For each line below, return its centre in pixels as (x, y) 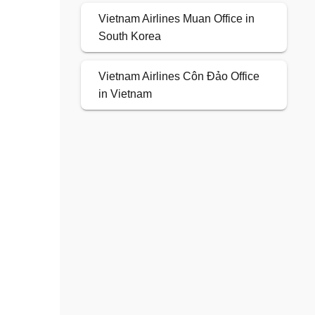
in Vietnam (125, 94)
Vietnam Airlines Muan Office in (176, 19)
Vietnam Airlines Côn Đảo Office (179, 77)
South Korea (129, 37)
